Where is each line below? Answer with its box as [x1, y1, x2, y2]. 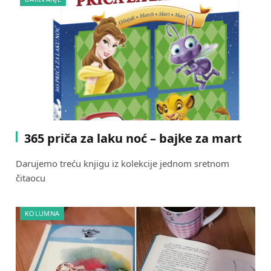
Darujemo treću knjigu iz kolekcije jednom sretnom [16, 157, 229, 169]
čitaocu [16, 171, 45, 184]
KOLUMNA [25, 208, 60, 218]
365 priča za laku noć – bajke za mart [24, 129, 242, 146]
